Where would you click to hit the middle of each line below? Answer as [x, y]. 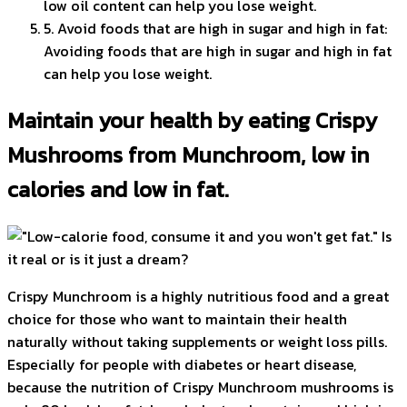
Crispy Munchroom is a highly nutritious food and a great [198, 297]
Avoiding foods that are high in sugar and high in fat [218, 51]
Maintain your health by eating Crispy [192, 121]
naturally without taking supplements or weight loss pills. [197, 342]
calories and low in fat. [118, 190]
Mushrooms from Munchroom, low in [188, 155]
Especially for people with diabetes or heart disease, [182, 365]
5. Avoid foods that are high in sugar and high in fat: [215, 29]
